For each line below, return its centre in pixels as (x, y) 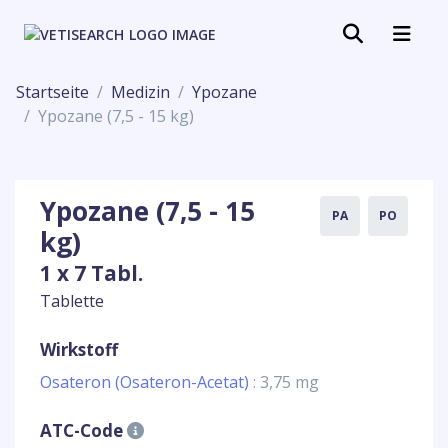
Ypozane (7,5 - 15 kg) (116, 116)
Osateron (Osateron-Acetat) (146, 382)
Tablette (72, 301)
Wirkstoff (79, 349)
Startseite (52, 92)
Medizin (140, 92)
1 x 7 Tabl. (91, 273)
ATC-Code (83, 430)
